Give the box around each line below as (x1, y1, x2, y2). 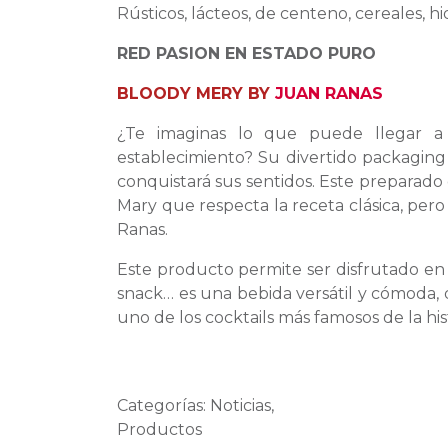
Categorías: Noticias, (117, 396, 274, 416)
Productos (117, 420, 202, 440)
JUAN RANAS (275, 84, 383, 104)
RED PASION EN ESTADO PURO (117, 44, 376, 64)
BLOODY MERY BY (117, 84, 275, 104)
